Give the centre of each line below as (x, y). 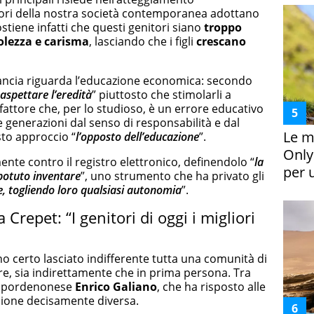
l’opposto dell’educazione (137, 136)
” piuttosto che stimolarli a (162, 94)
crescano (221, 41)
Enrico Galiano (116, 287)
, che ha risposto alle (211, 287)
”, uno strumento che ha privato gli (172, 176)
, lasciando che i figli (143, 41)
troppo (223, 27)
